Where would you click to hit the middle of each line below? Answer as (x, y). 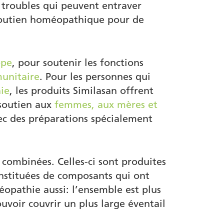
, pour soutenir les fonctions (78, 63)
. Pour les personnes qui (95, 77)
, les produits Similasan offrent (81, 91)
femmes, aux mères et (106, 105)
